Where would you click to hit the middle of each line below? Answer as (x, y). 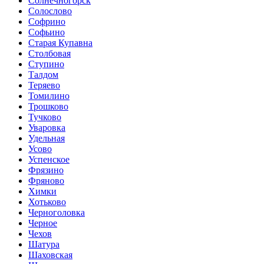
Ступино (46, 64)
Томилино (49, 95)
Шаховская (50, 255)
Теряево (44, 85)
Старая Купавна (60, 42)
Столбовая (49, 53)
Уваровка (47, 127)
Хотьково (47, 202)
